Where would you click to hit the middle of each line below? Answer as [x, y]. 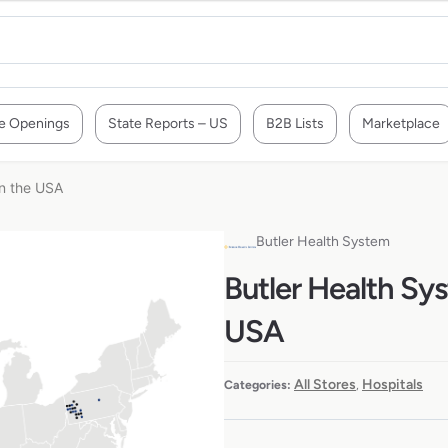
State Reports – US [168, 123]
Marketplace [401, 123]
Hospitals [392, 385]
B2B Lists [295, 123]
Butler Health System [323, 241]
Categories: [257, 385]
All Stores [325, 385]
